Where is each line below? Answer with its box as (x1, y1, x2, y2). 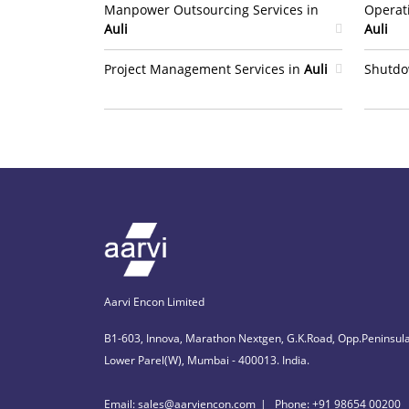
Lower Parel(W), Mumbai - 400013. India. (104, 351, 309, 368)
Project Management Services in (104, 60, 304, 78)
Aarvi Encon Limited (104, 293, 204, 309)
